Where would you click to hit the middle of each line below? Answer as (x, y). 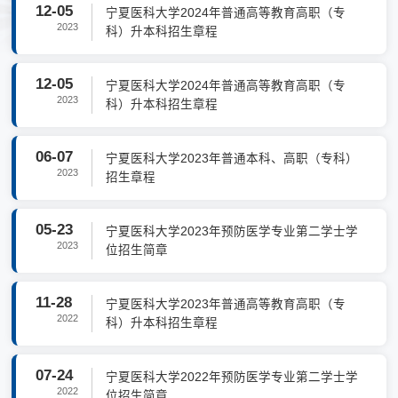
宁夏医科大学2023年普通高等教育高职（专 (226, 305)
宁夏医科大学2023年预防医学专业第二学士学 (232, 232)
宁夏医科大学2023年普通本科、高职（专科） (232, 159)
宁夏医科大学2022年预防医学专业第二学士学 (232, 378)
